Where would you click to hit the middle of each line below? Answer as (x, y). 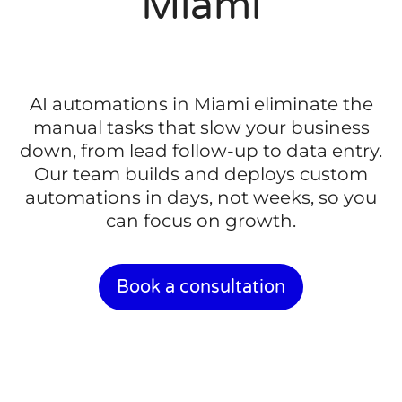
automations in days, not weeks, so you (201, 198)
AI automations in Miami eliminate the (201, 105)
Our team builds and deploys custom (201, 175)
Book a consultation (201, 287)
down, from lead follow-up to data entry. (201, 151)
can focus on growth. (201, 221)
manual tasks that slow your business (201, 128)
